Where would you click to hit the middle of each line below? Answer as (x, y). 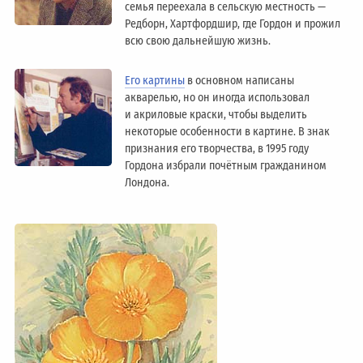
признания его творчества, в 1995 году (217, 148)
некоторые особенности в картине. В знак (228, 131)
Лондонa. (147, 182)
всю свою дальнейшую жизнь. (198, 41)
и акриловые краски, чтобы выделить (216, 114)
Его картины (155, 80)
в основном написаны (240, 80)
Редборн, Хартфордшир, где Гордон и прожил (233, 24)
